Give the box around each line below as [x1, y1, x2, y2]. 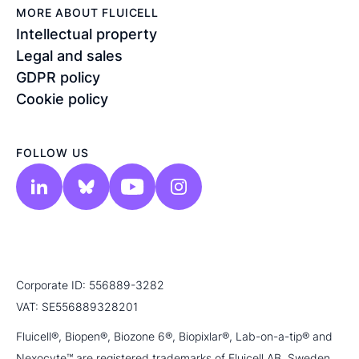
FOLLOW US [16, 146, 89, 159]
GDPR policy [16, 69, 100, 86]
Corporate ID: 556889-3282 [16, 278, 164, 292]
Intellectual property [16, 26, 157, 42]
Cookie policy [16, 91, 108, 107]
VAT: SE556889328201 [16, 300, 138, 313]
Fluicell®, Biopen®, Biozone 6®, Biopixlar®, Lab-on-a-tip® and [16, 329, 333, 343]
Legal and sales [16, 47, 123, 64]
